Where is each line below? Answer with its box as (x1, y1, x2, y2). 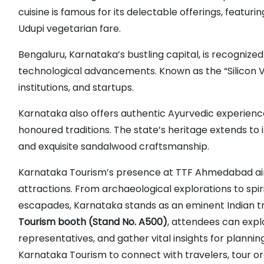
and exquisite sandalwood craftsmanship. (18, 140, 209, 153)
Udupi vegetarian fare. (18, 22, 121, 35)
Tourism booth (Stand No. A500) (18, 215, 167, 229)
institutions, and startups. (18, 81, 134, 94)
